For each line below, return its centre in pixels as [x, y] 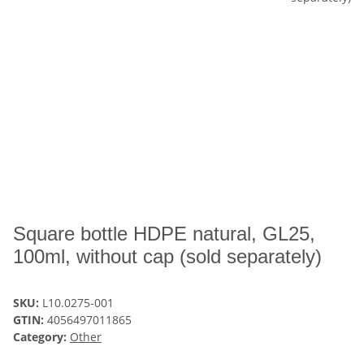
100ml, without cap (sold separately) [167, 257]
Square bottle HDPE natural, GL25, [164, 234]
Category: [41, 337]
